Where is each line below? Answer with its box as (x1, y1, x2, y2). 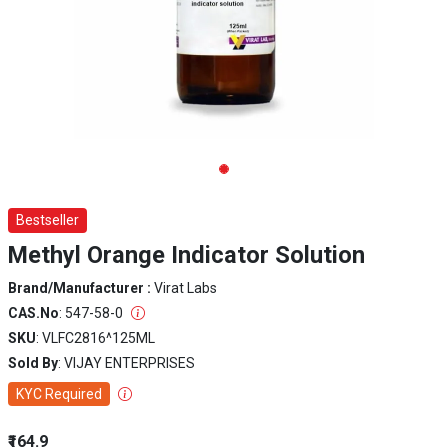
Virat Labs (154, 280, 217, 296)
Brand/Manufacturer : (8, 280, 154, 296)
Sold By (8, 355, 58, 371)
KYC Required (16, 386, 102, 402)
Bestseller (16, 212, 79, 228)
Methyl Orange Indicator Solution (8, 241, 365, 269)
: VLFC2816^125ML (36, 330, 155, 346)
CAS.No (8, 305, 59, 321)
